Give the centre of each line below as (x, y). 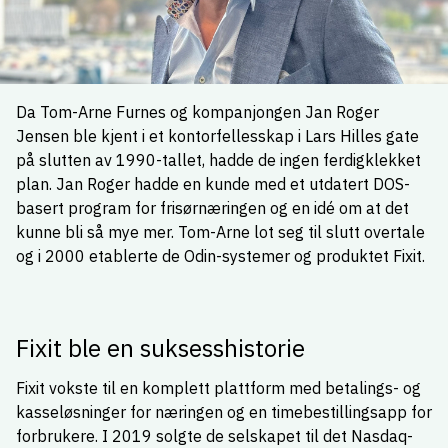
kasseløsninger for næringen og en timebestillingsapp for (224, 412)
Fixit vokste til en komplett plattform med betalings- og (218, 388)
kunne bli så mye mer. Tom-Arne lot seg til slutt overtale (220, 232)
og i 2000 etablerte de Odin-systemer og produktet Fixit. (220, 256)
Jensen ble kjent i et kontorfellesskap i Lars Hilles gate (217, 136)
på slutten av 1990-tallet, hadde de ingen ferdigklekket (218, 160)
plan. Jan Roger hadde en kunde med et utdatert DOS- (213, 184)
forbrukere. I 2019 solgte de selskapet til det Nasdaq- (214, 436)
